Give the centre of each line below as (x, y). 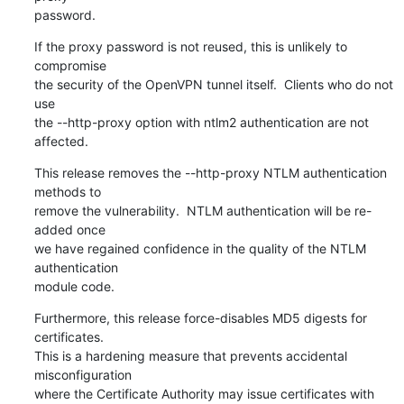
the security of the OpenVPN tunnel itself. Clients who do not (213, 84)
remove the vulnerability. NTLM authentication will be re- (202, 210)
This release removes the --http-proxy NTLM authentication (210, 172)
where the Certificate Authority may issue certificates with (204, 393)
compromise (70, 65)
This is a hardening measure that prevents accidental (190, 355)
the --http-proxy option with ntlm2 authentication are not (201, 122)
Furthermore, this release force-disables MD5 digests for (200, 317)
